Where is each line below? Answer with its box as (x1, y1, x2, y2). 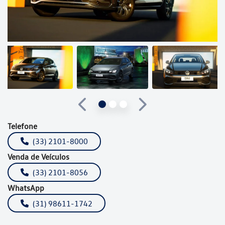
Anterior (82, 104, 112, 115)
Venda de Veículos (8, 152, 69, 162)
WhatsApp (8, 182, 44, 193)
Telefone (8, 121, 37, 131)
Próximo (141, 104, 171, 115)
